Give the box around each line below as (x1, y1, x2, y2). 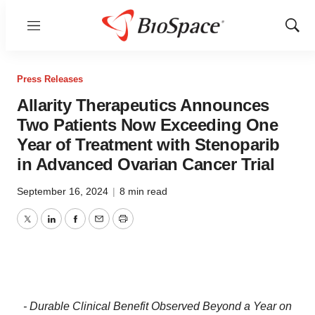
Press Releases (17, 74, 83, 84)
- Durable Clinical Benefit (23, 300, 151, 312)
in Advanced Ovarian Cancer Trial (17, 155, 274, 174)
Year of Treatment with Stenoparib (17, 135, 280, 154)
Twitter (26, 221, 60, 233)
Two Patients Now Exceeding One (17, 115, 278, 134)
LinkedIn (50, 221, 94, 233)
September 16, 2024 (17, 186, 111, 197)
